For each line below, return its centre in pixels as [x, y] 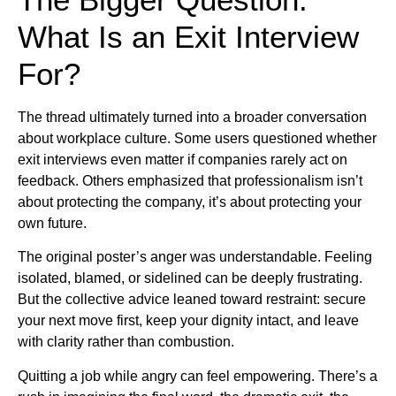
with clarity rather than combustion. [126, 342]
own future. [52, 223]
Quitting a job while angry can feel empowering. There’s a [198, 376]
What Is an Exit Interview [188, 36]
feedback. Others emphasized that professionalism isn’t [190, 180]
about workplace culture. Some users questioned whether [197, 138]
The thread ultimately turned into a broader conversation [192, 117]
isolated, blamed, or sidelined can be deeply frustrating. [190, 278]
